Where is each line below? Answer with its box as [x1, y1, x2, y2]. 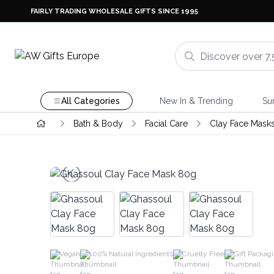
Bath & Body [73, 119, 123, 128]
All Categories [61, 96, 120, 106]
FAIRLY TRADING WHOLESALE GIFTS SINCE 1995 [31, 7, 198, 15]
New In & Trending [159, 96, 233, 106]
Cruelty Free [182, 250, 224, 258]
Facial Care [144, 119, 188, 128]
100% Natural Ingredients [89, 250, 173, 258]
